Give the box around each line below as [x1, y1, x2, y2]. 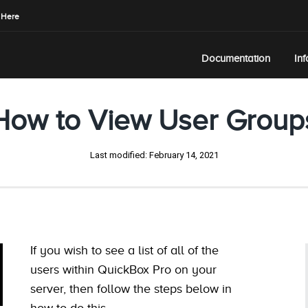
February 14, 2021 [148, 149, 219, 160]
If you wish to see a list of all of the [30, 243, 219, 257]
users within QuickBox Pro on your [30, 262, 217, 276]
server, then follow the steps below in [30, 281, 232, 296]
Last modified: [89, 149, 149, 160]
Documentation [201, 53, 270, 64]
